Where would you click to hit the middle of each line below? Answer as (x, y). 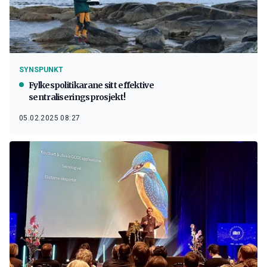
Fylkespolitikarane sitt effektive (91, 86)
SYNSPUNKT (41, 70)
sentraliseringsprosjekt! (77, 97)
